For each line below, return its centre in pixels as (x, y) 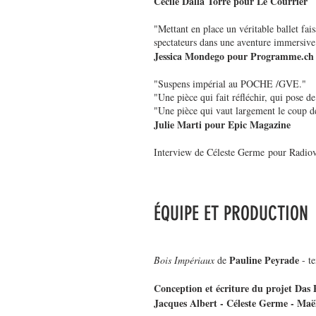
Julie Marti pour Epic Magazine (222, 125)
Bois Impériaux (184, 260)
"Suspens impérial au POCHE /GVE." (230, 84)
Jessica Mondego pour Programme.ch (234, 56)
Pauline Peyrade (264, 260)
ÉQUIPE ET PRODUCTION (231, 214)
